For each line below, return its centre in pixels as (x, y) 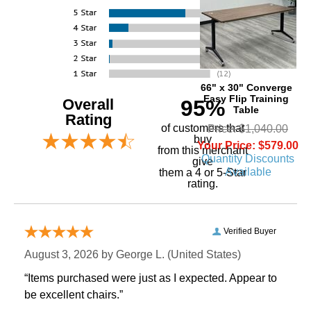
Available (248, 171)
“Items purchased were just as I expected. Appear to (151, 278)
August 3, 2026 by (70, 255)
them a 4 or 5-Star (202, 173)
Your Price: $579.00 (248, 145)
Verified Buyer (250, 232)
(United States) (203, 255)
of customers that (202, 128)
